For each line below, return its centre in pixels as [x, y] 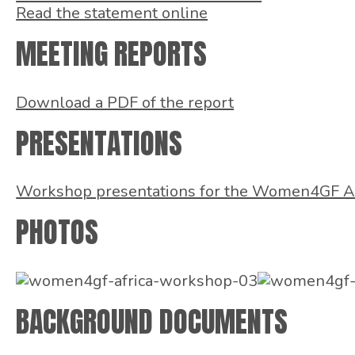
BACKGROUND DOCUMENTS [152, 322]
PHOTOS [57, 233]
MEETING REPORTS [112, 53]
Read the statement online [112, 13]
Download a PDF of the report [125, 102]
